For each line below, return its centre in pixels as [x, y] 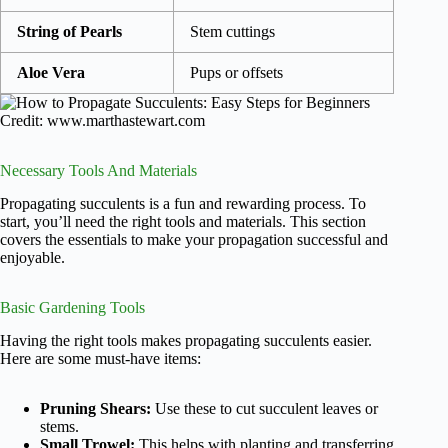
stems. [59, 426]
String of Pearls [69, 32]
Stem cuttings [232, 32]
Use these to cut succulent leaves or [264, 408]
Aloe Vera [51, 73]
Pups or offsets [236, 73]
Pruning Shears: [95, 408]
